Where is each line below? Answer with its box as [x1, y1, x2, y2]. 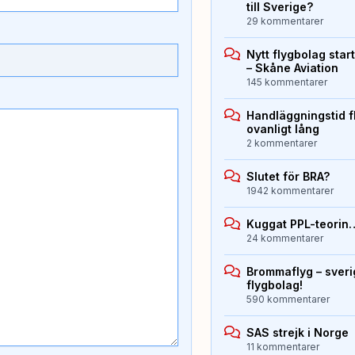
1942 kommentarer [246, 184, 334, 197]
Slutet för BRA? [246, 169, 330, 183]
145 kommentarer [246, 75, 328, 88]
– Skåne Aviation [246, 60, 339, 74]
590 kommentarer [246, 292, 330, 305]
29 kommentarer [246, 14, 324, 27]
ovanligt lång [246, 121, 320, 136]
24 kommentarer [246, 231, 324, 244]
